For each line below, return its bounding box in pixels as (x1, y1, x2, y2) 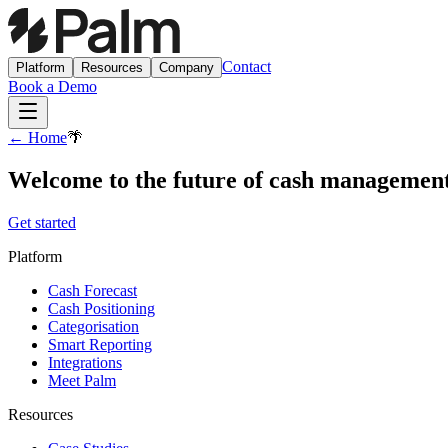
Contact (222, 58, 271, 75)
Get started (8, 213, 76, 231)
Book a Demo (8, 78, 97, 95)
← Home (8, 129, 67, 146)
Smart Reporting (48, 335, 152, 353)
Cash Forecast (48, 281, 137, 299)
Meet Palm (48, 371, 116, 389)
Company (159, 60, 214, 75)
